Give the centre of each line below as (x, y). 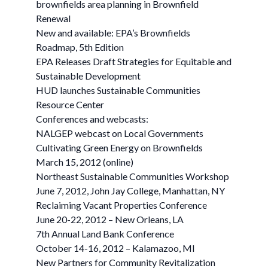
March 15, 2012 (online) (85, 162)
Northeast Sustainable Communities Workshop (133, 176)
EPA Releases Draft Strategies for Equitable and (134, 61)
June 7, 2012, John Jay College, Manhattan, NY (130, 191)
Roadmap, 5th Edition (80, 47)
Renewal (53, 18)
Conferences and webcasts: (92, 119)
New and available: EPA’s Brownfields (113, 33)
